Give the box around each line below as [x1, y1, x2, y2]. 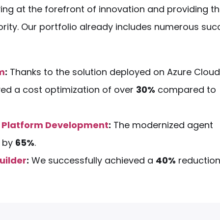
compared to [155, 83, 216, 96]
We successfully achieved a [29, 154, 156, 166]
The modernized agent [111, 119, 213, 131]
